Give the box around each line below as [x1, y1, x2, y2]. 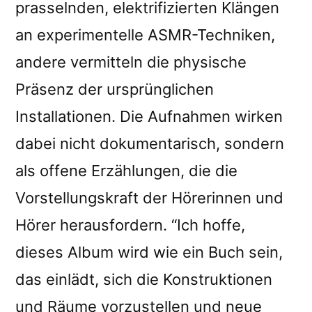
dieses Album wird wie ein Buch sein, [15, 242, 283, 261]
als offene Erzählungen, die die [15, 161, 237, 180]
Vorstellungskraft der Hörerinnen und [15, 188, 283, 207]
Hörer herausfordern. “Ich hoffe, [15, 215, 245, 234]
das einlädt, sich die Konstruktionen [15, 270, 272, 288]
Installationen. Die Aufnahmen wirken [15, 107, 283, 125]
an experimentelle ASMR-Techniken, [15, 25, 275, 44]
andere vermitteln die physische [15, 52, 247, 71]
